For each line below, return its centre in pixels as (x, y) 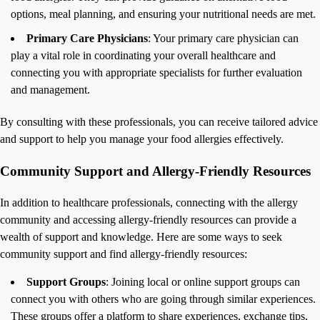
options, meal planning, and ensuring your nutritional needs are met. (163, 14)
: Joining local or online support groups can (203, 282)
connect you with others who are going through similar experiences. (163, 299)
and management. (50, 89)
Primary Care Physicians (87, 38)
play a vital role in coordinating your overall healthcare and (143, 55)
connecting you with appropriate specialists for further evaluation (156, 72)
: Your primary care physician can (223, 38)
